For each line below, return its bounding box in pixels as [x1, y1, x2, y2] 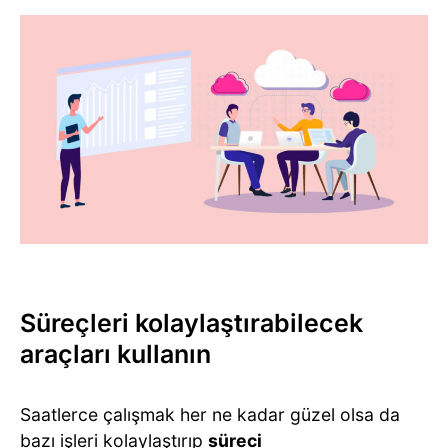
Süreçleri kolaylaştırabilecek [20, 308, 363, 339]
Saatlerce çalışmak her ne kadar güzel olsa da [20, 404, 400, 426]
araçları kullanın [20, 339, 211, 370]
